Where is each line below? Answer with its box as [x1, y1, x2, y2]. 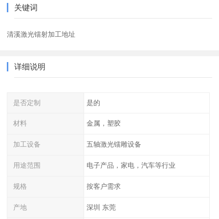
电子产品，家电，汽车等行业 [86, 161, 175, 170]
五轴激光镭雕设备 [86, 140, 141, 149]
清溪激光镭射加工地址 [7, 30, 76, 38]
